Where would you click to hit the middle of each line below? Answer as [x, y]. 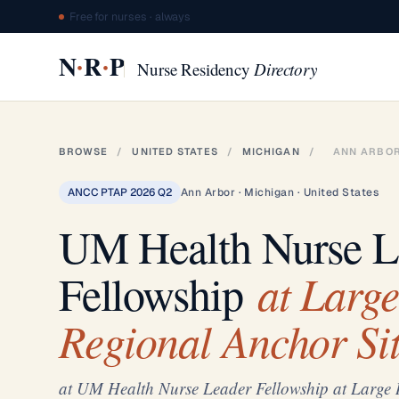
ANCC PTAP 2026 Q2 [119, 192]
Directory [285, 69]
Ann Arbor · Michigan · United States [280, 192]
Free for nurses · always [130, 16]
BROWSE [83, 151]
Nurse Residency [196, 69]
